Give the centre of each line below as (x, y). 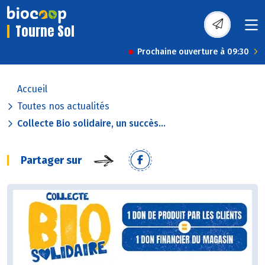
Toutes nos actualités (63, 106)
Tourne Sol (45, 31)
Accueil (32, 89)
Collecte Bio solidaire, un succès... (91, 124)
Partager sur (51, 161)
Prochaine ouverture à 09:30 (193, 52)
